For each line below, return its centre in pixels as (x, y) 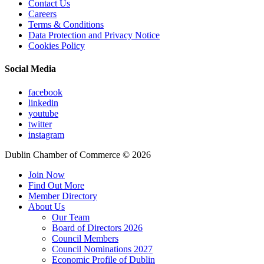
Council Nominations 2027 (102, 249)
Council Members (85, 238)
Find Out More (56, 185)
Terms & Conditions (66, 25)
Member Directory (63, 196)
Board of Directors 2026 (97, 227)
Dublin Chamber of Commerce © (68, 154)
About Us (47, 206)
